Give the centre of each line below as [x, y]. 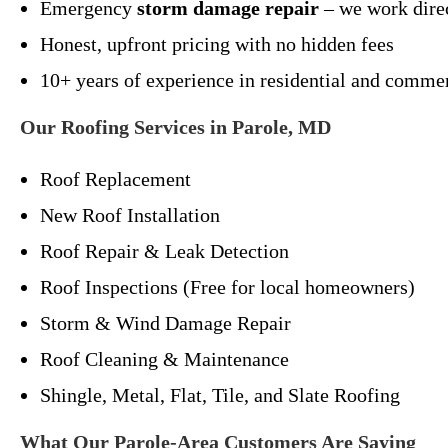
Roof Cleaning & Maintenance [164, 359]
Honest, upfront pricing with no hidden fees [217, 44]
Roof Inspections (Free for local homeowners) [227, 287]
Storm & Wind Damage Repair [165, 323]
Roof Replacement [115, 179]
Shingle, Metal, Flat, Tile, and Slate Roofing [220, 395]
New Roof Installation [130, 215]
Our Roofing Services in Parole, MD [175, 127]
